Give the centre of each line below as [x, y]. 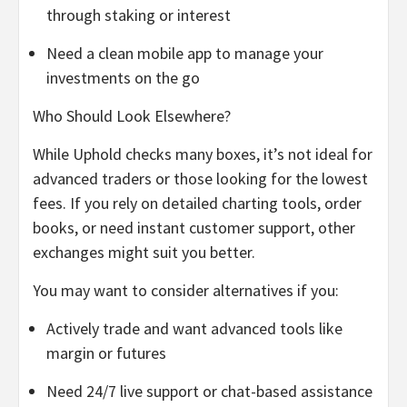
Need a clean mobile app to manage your [185, 53]
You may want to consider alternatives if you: [186, 290]
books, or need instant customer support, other [194, 227]
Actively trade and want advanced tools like [194, 328]
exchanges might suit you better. [144, 252]
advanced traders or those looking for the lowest [200, 178]
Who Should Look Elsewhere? [132, 115]
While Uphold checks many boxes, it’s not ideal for [203, 154]
